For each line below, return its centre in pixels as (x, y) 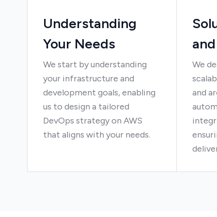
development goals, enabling (99, 93)
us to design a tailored (86, 107)
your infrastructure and (89, 78)
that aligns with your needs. (97, 135)
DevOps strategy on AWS (93, 121)
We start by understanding (95, 64)
